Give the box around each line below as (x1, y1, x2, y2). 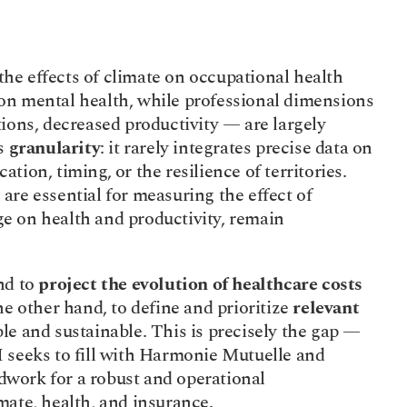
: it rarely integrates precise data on (100, 134, 373, 162)
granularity (8, 134, 101, 162)
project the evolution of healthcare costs (38, 271, 363, 298)
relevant (293, 294, 360, 322)
